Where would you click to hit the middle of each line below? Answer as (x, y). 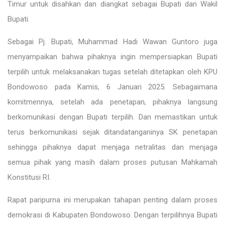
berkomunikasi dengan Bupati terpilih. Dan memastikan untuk (113, 117)
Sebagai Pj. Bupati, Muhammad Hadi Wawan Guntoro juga (113, 42)
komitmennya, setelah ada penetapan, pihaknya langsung (113, 102)
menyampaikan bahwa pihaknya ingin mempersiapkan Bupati (113, 57)
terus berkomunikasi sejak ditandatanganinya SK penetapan (113, 132)
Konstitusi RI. (29, 178)
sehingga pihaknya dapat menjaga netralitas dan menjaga (113, 147)
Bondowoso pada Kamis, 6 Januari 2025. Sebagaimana (113, 87)
